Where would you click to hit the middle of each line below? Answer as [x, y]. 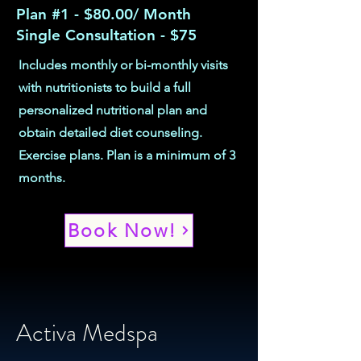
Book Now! [122, 230]
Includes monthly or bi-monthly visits [123, 65]
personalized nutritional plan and [113, 110]
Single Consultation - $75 [106, 35]
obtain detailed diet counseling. [110, 133]
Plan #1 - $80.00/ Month [104, 14]
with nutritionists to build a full [105, 87]
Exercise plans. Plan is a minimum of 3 [127, 155]
